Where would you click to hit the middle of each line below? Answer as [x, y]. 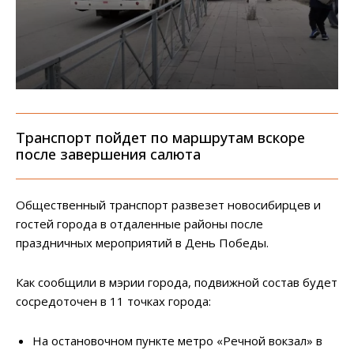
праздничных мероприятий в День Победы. [142, 243]
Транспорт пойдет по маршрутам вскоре [160, 138]
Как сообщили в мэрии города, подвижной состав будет [177, 282]
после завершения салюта [108, 154]
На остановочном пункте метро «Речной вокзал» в [177, 341]
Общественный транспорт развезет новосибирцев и [168, 205]
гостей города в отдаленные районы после [139, 224]
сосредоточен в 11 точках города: [113, 301]
